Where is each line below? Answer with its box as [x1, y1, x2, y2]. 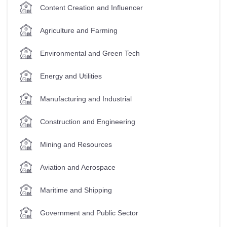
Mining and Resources [40, 140, 112, 148]
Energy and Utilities [40, 71, 102, 80]
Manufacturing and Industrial [40, 94, 132, 103]
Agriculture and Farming [40, 26, 118, 34]
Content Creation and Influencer [40, 3, 143, 12]
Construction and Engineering [40, 117, 135, 126]
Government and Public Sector [40, 208, 138, 217]
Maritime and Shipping [40, 185, 112, 194]
